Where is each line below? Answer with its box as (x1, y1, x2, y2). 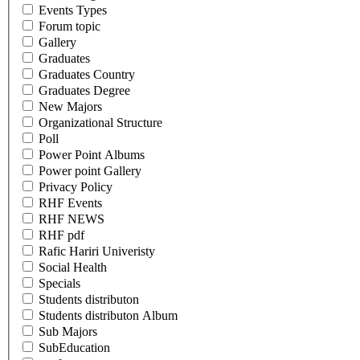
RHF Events (39, 196, 102, 211)
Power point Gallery (39, 164, 141, 178)
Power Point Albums (39, 148, 145, 162)
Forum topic (39, 19, 100, 34)
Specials (39, 276, 80, 291)
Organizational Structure (39, 116, 162, 130)
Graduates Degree (39, 84, 130, 98)
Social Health (39, 260, 107, 275)
